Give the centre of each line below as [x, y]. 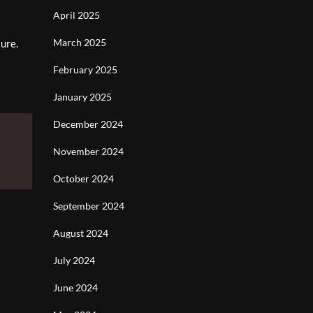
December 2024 [88, 124]
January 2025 [82, 97]
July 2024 [74, 260]
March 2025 [80, 42]
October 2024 [83, 179]
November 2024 [88, 151]
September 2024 [89, 206]
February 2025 [85, 70]
